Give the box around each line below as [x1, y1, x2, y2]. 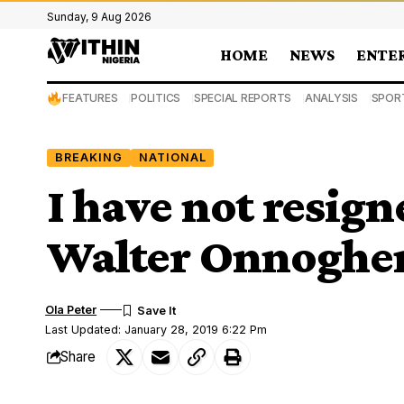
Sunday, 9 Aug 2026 [47, 10, 151, 23]
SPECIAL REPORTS [193, 91, 292, 105]
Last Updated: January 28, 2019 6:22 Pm [45, 322, 268, 336]
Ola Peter [45, 302, 97, 317]
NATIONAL [138, 150, 207, 164]
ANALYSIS [304, 91, 358, 105]
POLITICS [131, 91, 181, 105]
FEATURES [62, 91, 118, 105]
